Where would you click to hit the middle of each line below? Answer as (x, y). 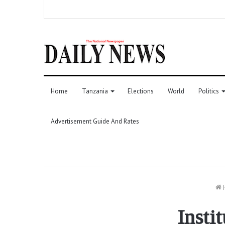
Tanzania (95, 91)
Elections (141, 91)
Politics (209, 91)
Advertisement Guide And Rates (95, 121)
